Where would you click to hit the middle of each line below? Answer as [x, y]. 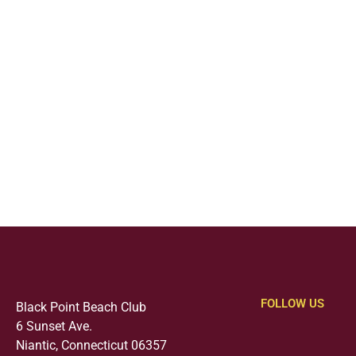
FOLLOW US [293, 304]
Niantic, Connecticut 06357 [91, 345]
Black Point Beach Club [81, 307]
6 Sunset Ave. [54, 326]
